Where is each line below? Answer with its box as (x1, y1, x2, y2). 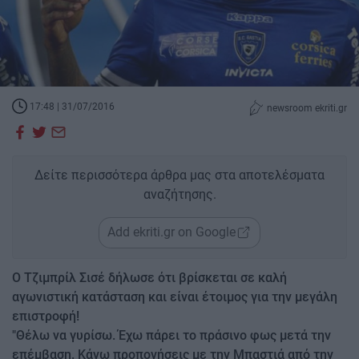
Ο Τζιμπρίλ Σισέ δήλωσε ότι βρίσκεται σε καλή (12, 269, 287, 285)
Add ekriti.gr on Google (107, 224, 236, 240)
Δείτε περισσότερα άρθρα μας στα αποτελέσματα (34, 167, 325, 183)
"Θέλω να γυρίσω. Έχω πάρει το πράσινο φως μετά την (12, 327, 331, 343)
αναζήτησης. (143, 186, 216, 202)
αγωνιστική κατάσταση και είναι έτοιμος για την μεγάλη (12, 288, 337, 305)
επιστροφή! (12, 308, 79, 324)
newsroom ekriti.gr (264, 102, 347, 114)
